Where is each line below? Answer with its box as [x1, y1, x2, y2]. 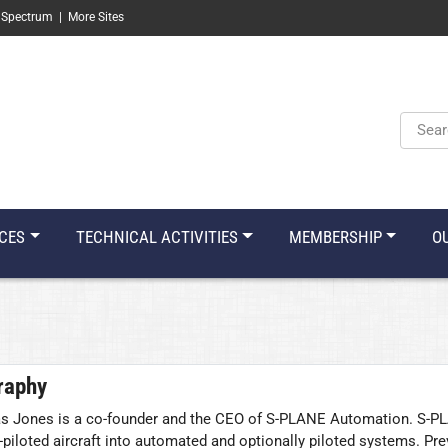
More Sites [68, 10, 124, 24]
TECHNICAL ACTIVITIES [75, 226, 238, 247]
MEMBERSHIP [288, 226, 382, 247]
